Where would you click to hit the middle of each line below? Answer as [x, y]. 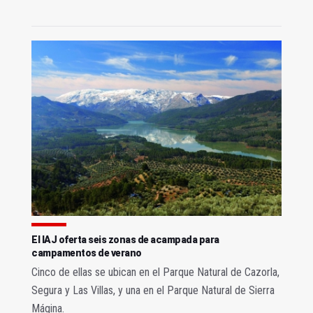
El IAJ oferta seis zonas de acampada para [125, 239]
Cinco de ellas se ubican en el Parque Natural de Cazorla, [155, 272]
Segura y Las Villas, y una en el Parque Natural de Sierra [153, 290]
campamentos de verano [87, 253]
